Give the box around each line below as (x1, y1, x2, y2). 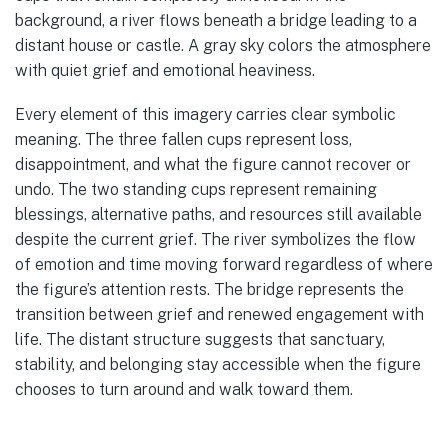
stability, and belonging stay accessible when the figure (15, 354, 421, 374)
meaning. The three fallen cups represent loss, (15, 129, 352, 149)
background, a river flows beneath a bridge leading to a (15, 10, 417, 30)
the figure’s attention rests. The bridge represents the (15, 279, 404, 299)
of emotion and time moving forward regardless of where (15, 254, 433, 274)
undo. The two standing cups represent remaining (15, 179, 377, 199)
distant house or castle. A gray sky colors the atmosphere (15, 35, 431, 55)
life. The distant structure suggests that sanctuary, (15, 329, 385, 349)
